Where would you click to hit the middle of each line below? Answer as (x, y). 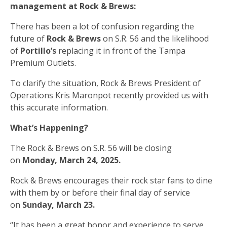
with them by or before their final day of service (100, 193)
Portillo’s (39, 51)
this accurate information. (59, 108)
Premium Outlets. (43, 63)
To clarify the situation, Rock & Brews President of (105, 83)
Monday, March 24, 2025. (71, 160)
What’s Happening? (49, 128)
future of (28, 39)
